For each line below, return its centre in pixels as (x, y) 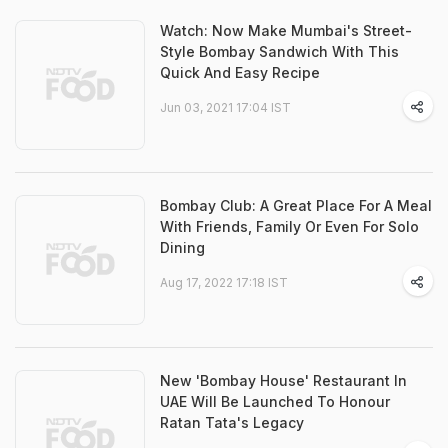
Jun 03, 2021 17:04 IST (225, 107)
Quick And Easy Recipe (240, 72)
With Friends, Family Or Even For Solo (289, 226)
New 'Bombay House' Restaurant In (283, 380)
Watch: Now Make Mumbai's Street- (286, 30)
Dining (182, 247)
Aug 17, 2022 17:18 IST (224, 282)
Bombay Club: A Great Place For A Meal (296, 205)
